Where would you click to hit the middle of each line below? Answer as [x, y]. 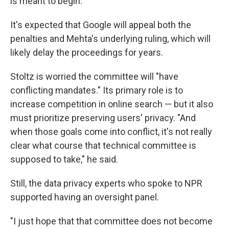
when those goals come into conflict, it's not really [111, 132]
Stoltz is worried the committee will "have [94, 77]
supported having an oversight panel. [85, 197]
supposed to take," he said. [64, 159]
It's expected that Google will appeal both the [101, 25]
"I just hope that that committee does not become [111, 221]
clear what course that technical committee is [103, 146]
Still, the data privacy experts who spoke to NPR [106, 184]
